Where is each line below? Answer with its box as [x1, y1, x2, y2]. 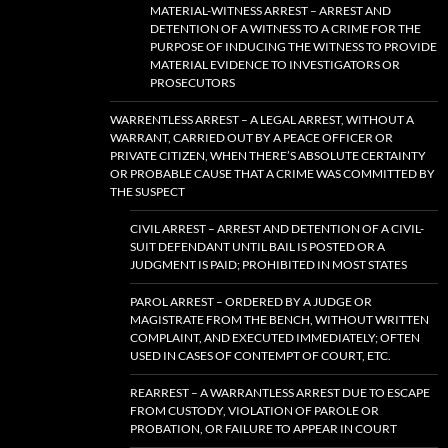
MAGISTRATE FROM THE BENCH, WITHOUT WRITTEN [130, 312, 429, 327]
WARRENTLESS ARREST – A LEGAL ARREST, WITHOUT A [110, 112, 414, 127]
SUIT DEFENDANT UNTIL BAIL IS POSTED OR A [130, 239, 385, 254]
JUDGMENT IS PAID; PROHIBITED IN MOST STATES [130, 257, 407, 272]
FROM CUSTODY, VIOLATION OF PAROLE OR [130, 403, 379, 418]
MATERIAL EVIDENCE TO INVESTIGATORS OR [150, 57, 400, 72]
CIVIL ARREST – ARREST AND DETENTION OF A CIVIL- [130, 221, 424, 236]
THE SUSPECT [110, 184, 185, 199]
